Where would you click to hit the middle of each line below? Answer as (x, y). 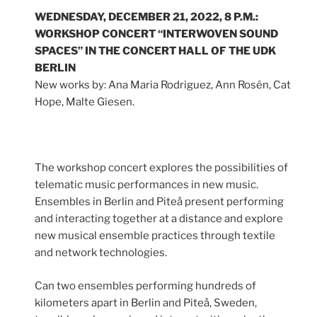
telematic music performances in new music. (147, 185)
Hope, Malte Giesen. (85, 102)
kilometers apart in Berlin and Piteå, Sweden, (146, 302)
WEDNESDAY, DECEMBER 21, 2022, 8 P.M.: (147, 17)
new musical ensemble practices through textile (155, 236)
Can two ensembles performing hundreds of (146, 286)
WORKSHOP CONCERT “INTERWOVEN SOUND (157, 34)
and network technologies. (101, 253)
